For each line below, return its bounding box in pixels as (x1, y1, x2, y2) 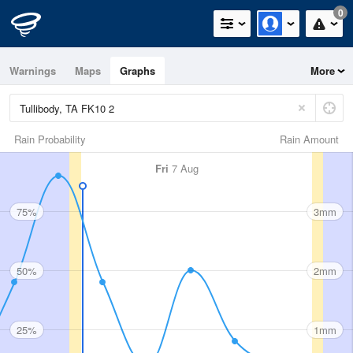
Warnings (9, 63, 56, 78)
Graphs (120, 63, 155, 78)
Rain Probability (14, 132, 86, 147)
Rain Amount (280, 132, 339, 147)
